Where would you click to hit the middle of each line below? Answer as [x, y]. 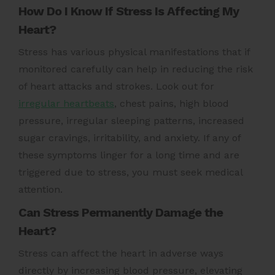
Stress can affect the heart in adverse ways [121, 254]
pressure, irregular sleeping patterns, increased [131, 121]
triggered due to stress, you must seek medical [130, 172]
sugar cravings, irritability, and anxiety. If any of [130, 138]
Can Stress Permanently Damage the [121, 213]
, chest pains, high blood [172, 104]
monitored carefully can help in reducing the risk [136, 69]
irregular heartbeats [66, 104]
